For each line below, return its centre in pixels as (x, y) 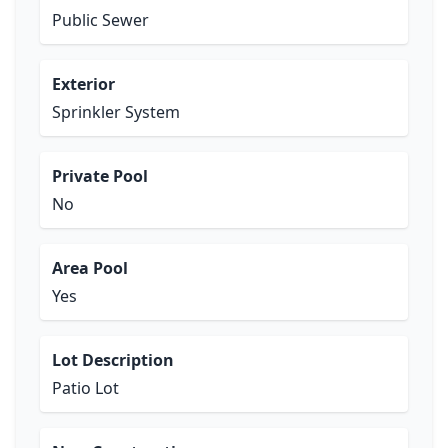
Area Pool (90, 268)
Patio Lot (85, 388)
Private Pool (100, 176)
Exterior (83, 84)
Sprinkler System (116, 112)
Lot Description (113, 360)
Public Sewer (100, 20)
